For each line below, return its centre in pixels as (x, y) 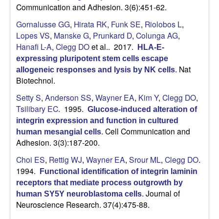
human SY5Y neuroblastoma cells (79, 194)
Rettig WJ (66, 160)
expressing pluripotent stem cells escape (92, 59)
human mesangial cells (59, 132)
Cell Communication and (148, 131)
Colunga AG (157, 35)
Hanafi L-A (34, 47)
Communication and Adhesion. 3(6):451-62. (91, 7)
